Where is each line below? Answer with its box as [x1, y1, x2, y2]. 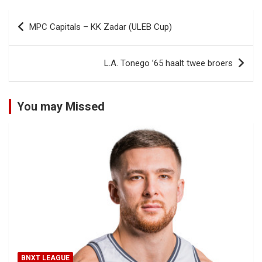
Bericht [8, 9, 56, 27]
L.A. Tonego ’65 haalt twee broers [104, 58, 233, 69]
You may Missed [17, 99, 105, 114]
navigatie [8, 28, 69, 46]
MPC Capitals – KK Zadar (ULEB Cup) [29, 22, 172, 33]
